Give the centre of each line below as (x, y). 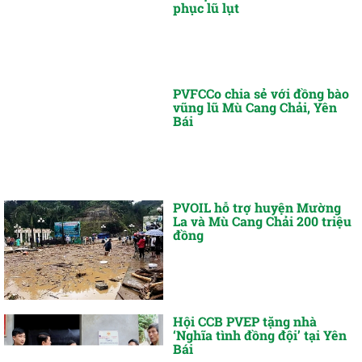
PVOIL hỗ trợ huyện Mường (257, 207)
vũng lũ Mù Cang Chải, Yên (255, 107)
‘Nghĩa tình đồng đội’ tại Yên (260, 335)
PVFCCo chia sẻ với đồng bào (261, 94)
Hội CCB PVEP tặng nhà (245, 321)
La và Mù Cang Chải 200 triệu (263, 221)
